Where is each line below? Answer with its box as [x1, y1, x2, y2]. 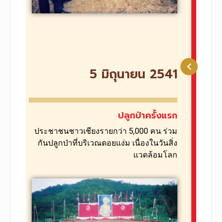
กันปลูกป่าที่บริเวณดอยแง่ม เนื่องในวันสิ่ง [38, 138, 178, 148]
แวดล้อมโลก [133, 150, 178, 160]
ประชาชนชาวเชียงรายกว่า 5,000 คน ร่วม [34, 126, 178, 136]
